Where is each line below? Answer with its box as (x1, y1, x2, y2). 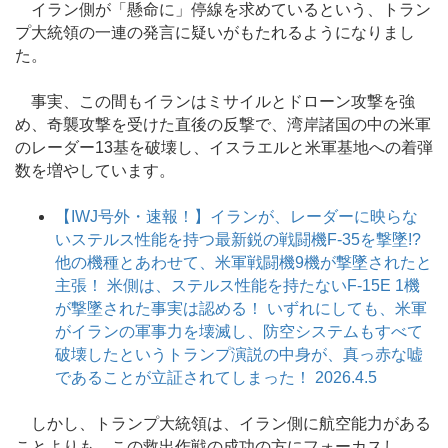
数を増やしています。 (15, 161, 175, 179)
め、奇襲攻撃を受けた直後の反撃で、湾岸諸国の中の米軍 (15, 115, 431, 133)
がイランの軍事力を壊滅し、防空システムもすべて (55, 323, 423, 340)
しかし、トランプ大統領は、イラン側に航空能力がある (15, 415, 431, 433)
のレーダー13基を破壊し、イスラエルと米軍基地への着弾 (15, 138, 433, 156)
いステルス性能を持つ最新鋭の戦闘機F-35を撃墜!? (55, 231, 421, 248)
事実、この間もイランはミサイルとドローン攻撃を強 (15, 92, 415, 110)
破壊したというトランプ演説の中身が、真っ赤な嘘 (55, 346, 423, 363)
